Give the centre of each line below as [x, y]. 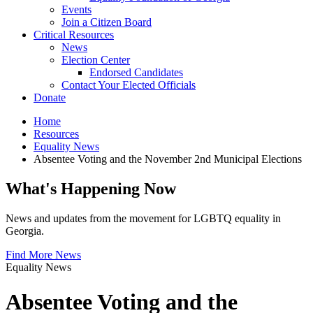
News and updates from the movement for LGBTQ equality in [143, 219]
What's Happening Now [91, 189]
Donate [50, 98]
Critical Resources [74, 35]
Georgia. [25, 231]
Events [77, 10]
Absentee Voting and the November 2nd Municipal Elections [168, 159]
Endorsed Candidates [136, 73]
